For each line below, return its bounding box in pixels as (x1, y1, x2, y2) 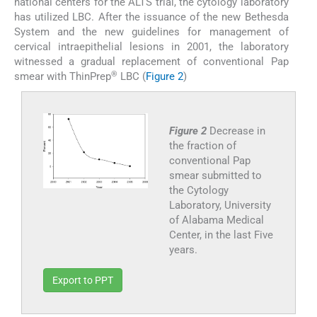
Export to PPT (52, 275, 113, 287)
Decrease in (209, 125, 265, 138)
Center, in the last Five (168, 229, 273, 242)
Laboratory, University (168, 199, 271, 212)
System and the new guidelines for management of (14, 25, 289, 39)
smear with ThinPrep (14, 70, 111, 83)
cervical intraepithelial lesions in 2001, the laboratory (14, 40, 289, 54)
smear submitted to (168, 169, 262, 183)
